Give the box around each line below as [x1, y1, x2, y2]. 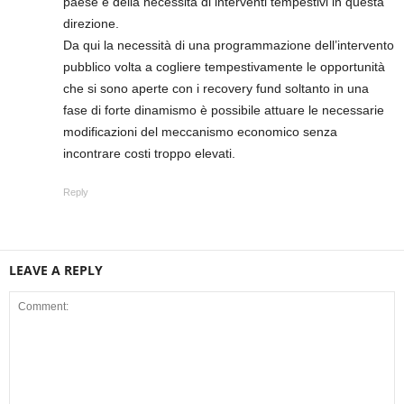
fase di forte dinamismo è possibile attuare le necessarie [63, 103, 384, 118]
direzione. [63, 16, 119, 32]
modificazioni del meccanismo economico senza [63, 124, 337, 140]
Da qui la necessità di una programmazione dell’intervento [63, 38, 394, 53]
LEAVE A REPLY [9, 262, 103, 280]
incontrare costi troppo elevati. [63, 146, 235, 161]
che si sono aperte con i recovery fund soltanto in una [63, 81, 369, 96]
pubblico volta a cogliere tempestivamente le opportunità [63, 60, 385, 75]
